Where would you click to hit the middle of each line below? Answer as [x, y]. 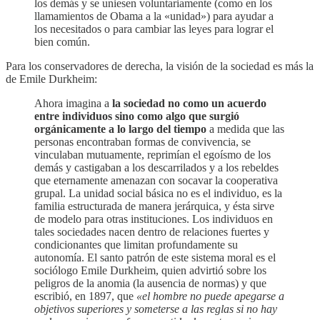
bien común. [62, 42]
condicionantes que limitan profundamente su [136, 245]
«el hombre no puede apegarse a [210, 296]
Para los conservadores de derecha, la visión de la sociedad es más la [160, 66]
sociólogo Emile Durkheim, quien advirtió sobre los [150, 271]
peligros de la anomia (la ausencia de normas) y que [150, 284]
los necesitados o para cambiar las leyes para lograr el [154, 29]
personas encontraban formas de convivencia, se [142, 142]
